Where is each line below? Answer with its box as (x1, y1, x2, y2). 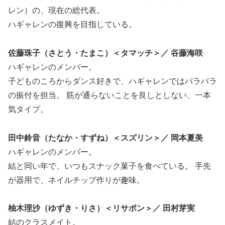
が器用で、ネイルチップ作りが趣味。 (8, 175, 145, 184)
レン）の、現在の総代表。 (8, 6, 104, 15)
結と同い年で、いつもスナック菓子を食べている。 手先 (8, 161, 211, 170)
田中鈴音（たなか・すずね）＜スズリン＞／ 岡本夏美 (8, 133, 203, 142)
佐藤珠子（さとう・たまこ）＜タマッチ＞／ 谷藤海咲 (8, 48, 203, 57)
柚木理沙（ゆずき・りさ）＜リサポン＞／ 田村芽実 (8, 204, 195, 213)
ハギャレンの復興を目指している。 (8, 20, 137, 29)
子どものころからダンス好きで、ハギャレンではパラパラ (8, 76, 217, 85)
